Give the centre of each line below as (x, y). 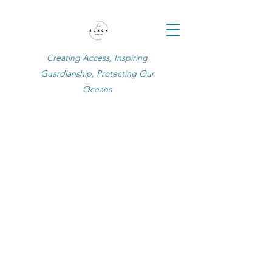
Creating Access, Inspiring (97, 58)
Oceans (97, 89)
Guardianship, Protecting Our (97, 73)
